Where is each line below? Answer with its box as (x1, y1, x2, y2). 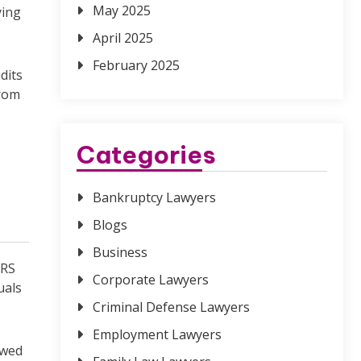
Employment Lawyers (93, 326, 222, 344)
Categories (77, 139, 216, 171)
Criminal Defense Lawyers (93, 298, 250, 317)
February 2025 (93, 56, 180, 75)
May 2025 (93, 2, 151, 20)
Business (93, 243, 147, 262)
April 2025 (93, 29, 153, 48)
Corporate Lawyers (93, 271, 209, 289)
